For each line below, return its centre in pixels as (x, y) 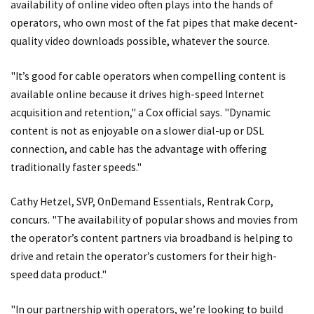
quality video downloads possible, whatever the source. (140, 41)
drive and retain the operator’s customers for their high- (144, 257)
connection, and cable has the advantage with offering (139, 149)
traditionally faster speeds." (76, 167)
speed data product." (59, 275)
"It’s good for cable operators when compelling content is (148, 76)
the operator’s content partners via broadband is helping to (152, 238)
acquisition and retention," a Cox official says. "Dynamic (141, 112)
